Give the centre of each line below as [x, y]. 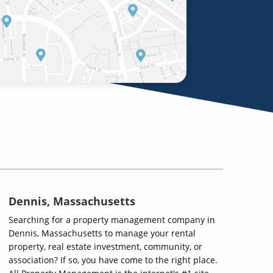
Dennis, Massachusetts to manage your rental [102, 233]
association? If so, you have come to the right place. [113, 260]
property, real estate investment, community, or [105, 246]
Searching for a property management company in [112, 220]
